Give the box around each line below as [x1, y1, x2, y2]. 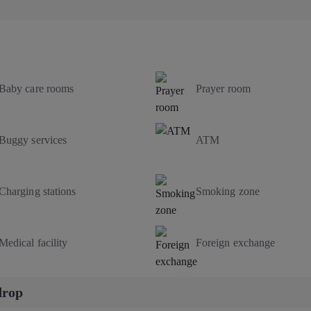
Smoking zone [196, 185, 260, 197]
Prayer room [196, 82, 251, 94]
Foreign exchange [196, 236, 276, 249]
